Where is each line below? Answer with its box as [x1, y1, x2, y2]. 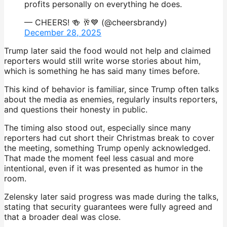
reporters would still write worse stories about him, [4, 55, 201, 66]
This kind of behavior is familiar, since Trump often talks [4, 84, 219, 94]
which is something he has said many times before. [4, 65, 200, 76]
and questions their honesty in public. [4, 104, 147, 115]
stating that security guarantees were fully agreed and [4, 201, 212, 212]
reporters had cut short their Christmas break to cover [4, 132, 214, 143]
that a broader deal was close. [4, 211, 121, 222]
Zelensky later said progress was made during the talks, [4, 191, 218, 202]
